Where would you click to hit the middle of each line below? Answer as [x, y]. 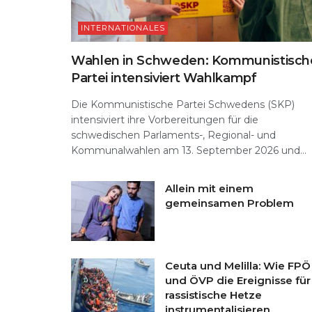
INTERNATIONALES [123, 28]
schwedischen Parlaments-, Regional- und [173, 135]
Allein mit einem [209, 189]
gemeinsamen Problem [229, 203]
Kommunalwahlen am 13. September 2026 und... [189, 151]
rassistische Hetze [213, 295]
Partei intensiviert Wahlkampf [164, 78]
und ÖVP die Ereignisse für [238, 281]
